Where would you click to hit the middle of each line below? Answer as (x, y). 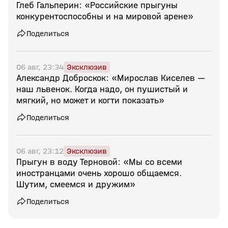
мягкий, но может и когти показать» (90, 101)
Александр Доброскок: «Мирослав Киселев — (111, 78)
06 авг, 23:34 (40, 67)
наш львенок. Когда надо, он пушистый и (102, 89)
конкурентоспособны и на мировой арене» (105, 17)
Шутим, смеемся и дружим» (76, 184)
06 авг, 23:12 (40, 151)
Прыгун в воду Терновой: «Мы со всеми (99, 162)
